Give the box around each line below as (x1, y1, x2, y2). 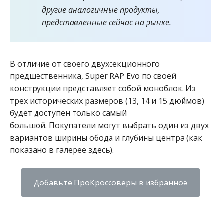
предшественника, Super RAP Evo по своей (10, 70, 176, 81)
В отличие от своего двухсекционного (10, 58, 160, 69)
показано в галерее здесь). (10, 144, 114, 155)
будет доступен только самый (10, 107, 127, 118)
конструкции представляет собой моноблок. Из (10, 82, 196, 94)
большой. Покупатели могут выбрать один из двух (10, 119, 209, 131)
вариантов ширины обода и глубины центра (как (10, 132, 202, 143)
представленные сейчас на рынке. (42, 16, 171, 28)
